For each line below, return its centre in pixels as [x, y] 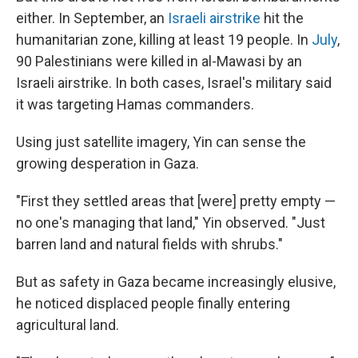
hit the [282, 18]
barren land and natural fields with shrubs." [149, 244]
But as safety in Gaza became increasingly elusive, [176, 282]
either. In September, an [92, 18]
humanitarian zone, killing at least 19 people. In [164, 40]
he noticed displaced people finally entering [153, 303]
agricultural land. [68, 325]
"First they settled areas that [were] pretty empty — [176, 201]
